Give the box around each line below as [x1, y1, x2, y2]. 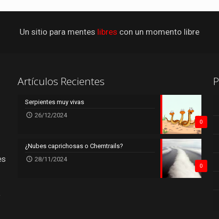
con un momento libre [117, 26, 199, 37]
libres [97, 26, 117, 37]
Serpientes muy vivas [24, 98, 84, 106]
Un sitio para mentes [20, 26, 97, 37]
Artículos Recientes [17, 74, 105, 88]
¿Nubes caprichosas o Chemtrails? [24, 142, 123, 150]
